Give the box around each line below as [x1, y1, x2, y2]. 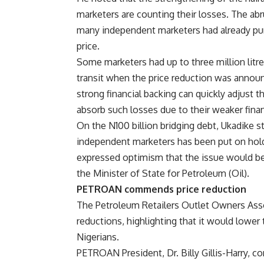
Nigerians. [77, 231, 119, 243]
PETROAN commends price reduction [77, 183, 246, 195]
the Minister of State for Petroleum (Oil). [77, 167, 249, 179]
